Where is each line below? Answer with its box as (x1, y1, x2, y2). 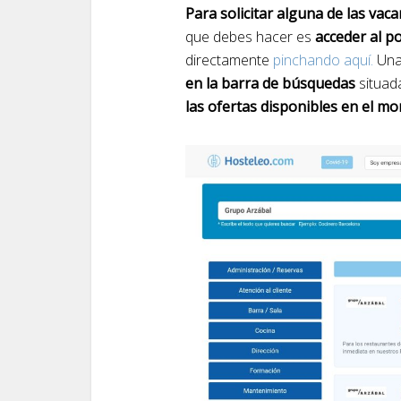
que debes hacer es (185, 27, 315, 47)
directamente (185, 50, 273, 70)
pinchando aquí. (273, 50, 377, 70)
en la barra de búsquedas (185, 73, 359, 93)
